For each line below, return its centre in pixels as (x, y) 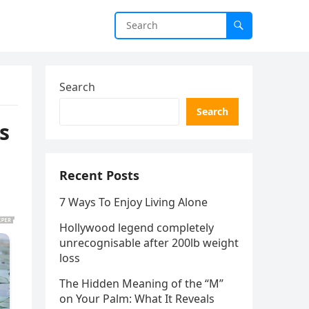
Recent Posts (99, 175)
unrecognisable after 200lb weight (149, 243)
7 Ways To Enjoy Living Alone (133, 202)
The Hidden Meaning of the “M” (141, 283)
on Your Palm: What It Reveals (137, 299)
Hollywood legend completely (137, 228)
